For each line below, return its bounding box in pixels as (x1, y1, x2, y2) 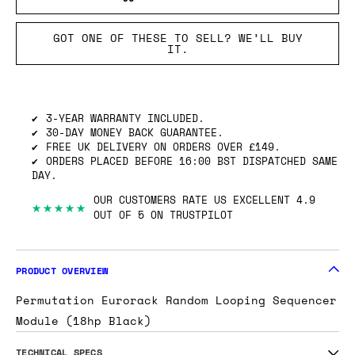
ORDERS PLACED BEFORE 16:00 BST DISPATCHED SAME (46, 152, 338, 169)
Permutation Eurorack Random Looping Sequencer (16, 292, 337, 309)
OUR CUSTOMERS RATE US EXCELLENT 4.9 (94, 192, 315, 208)
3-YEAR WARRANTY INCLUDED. (46, 109, 204, 126)
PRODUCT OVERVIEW (16, 263, 108, 278)
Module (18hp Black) (16, 312, 151, 330)
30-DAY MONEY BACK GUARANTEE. (46, 124, 223, 140)
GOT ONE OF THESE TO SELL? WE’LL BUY (52, 29, 303, 47)
